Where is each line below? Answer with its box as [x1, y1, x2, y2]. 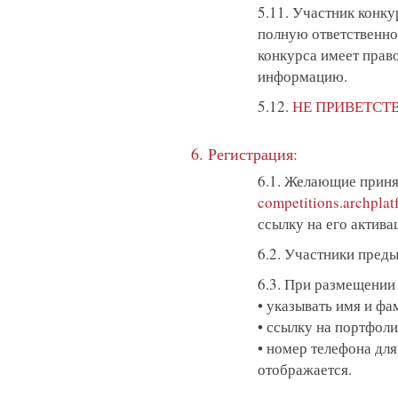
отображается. [257, 359, 352, 379]
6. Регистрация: [190, 143, 298, 164]
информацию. [257, 66, 347, 86]
